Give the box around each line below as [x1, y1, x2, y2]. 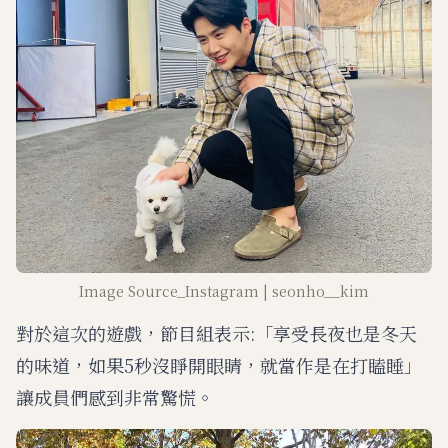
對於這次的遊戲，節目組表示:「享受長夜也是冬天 [16, 319, 417, 346]
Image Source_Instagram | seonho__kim [79, 280, 369, 301]
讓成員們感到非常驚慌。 [16, 383, 214, 410]
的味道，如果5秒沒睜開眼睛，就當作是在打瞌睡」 [16, 351, 422, 378]
